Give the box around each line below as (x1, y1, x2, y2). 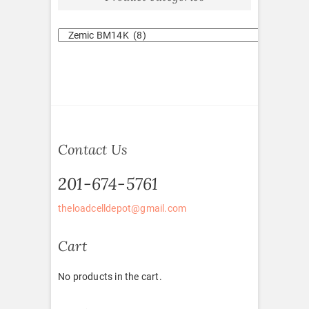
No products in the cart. (58, 270, 162, 282)
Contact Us (58, 140, 128, 158)
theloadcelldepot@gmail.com (58, 202, 187, 214)
